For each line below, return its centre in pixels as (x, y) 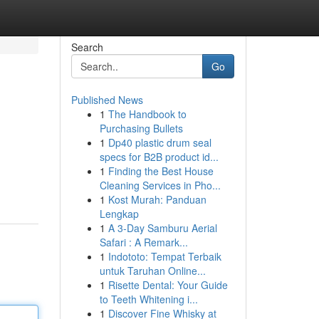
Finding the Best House (161, 171)
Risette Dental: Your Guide (168, 285)
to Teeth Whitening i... (148, 299)
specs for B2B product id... (159, 157)
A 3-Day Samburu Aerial (162, 228)
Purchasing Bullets (141, 128)
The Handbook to (147, 114)
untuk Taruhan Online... (152, 271)
